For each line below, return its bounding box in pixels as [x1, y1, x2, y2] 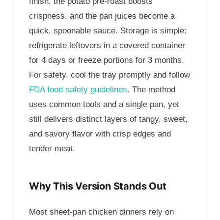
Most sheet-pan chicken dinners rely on [29, 207, 174, 217]
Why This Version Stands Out [29, 180, 166, 192]
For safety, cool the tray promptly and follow [29, 70, 190, 80]
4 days [41, 55, 66, 65]
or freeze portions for [66, 55, 148, 65]
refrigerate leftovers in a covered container [29, 41, 185, 51]
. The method [127, 85, 175, 95]
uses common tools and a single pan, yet [29, 100, 179, 110]
